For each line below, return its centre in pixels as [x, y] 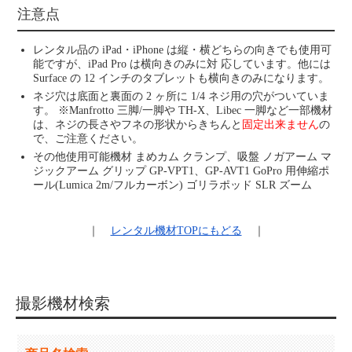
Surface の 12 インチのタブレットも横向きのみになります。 [181, 79]
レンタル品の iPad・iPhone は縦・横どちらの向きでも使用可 [183, 50]
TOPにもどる [209, 231]
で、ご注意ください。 [88, 139]
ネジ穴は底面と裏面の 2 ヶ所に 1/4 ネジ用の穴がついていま [181, 97]
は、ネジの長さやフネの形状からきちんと [138, 125]
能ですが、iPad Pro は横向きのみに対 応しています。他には [182, 64]
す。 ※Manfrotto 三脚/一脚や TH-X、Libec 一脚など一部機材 [183, 111]
